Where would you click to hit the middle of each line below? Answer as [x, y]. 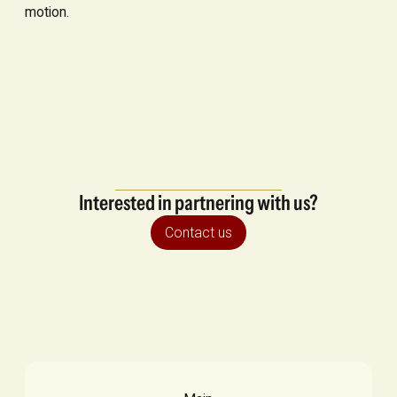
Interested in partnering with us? [198, 202]
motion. [47, 12]
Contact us [198, 232]
